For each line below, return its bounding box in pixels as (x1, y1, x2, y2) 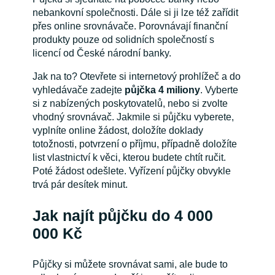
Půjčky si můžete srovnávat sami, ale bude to (32, 258, 228, 269)
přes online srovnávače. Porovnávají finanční (32, 21, 228, 32)
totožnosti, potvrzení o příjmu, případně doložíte (32, 139, 237, 150)
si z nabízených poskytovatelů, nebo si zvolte (32, 98, 228, 109)
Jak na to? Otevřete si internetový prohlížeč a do (32, 71, 241, 82)
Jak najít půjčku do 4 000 (32, 207, 213, 224)
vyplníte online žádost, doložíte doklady (32, 125, 203, 136)
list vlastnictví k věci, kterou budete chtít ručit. (32, 152, 226, 163)
